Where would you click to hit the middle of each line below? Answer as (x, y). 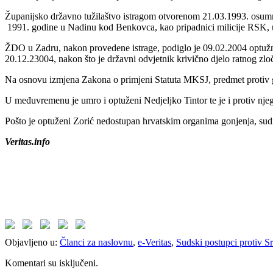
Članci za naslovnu (96, 242)
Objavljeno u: (31, 242)
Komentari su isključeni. (51, 263)
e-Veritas (154, 242)
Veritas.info (27, 141)
